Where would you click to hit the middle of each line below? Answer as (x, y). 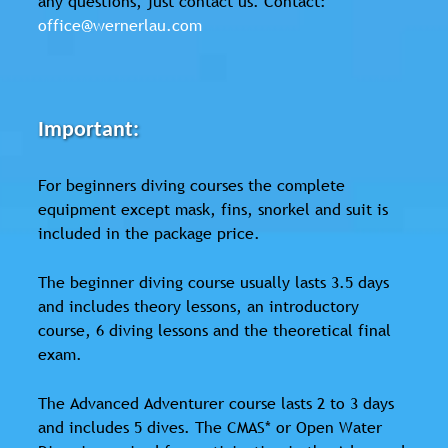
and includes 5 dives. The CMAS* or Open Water (210, 427)
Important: (88, 131)
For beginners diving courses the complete (191, 185)
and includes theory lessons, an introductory (198, 306)
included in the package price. (149, 233)
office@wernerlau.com (120, 25)
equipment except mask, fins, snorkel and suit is (213, 209)
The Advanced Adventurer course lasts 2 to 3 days (216, 403)
